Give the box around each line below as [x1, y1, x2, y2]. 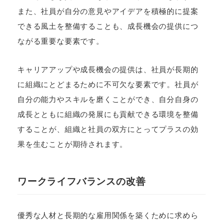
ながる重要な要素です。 [17, 37, 104, 46]
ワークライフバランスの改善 [17, 175, 146, 187]
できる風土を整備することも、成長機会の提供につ [17, 22, 199, 31]
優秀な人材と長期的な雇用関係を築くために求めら [17, 211, 199, 220]
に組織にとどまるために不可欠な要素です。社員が [17, 80, 199, 89]
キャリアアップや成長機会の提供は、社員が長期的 [17, 65, 199, 74]
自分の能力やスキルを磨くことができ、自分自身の [17, 95, 199, 104]
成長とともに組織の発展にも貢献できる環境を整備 [17, 110, 199, 119]
